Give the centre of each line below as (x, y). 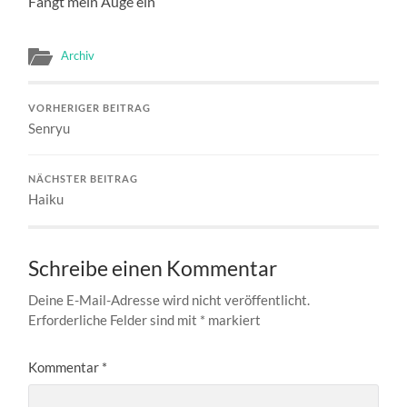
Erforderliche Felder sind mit (114, 319)
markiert (233, 319)
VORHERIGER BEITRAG (90, 108)
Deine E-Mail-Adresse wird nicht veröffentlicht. (169, 299)
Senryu (50, 128)
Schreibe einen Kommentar (153, 268)
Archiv (78, 55)
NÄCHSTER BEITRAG (84, 179)
